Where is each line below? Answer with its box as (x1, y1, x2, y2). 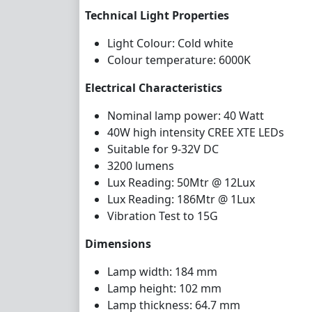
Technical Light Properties (85, 7, 229, 23)
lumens (132, 157, 174, 173)
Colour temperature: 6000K (107, 52, 251, 68)
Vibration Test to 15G (107, 208, 218, 224)
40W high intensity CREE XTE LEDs (107, 124, 284, 140)
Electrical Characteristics (85, 79, 222, 95)
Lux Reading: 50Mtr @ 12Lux (107, 174, 255, 190)
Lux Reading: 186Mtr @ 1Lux (107, 191, 255, 207)
